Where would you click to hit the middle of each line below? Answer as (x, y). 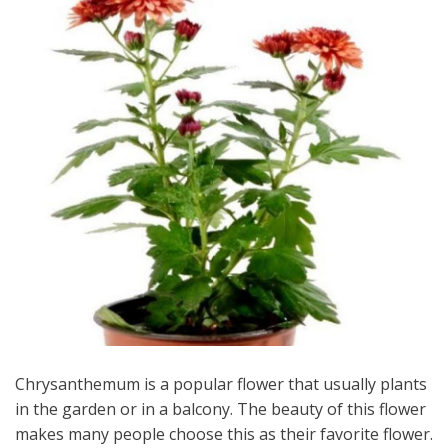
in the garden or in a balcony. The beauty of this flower (220, 408)
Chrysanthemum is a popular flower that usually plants (221, 383)
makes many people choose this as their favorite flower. (224, 433)
